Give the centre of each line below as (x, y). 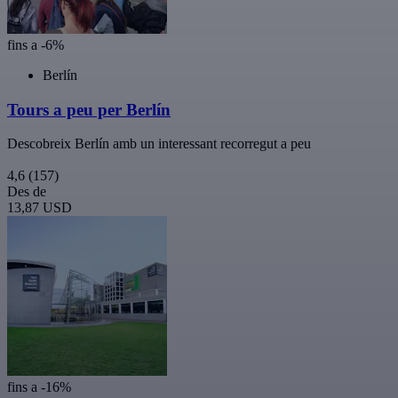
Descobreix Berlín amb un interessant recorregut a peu (159, 144)
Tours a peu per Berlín (89, 109)
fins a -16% (39, 387)
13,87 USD (40, 208)
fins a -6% (36, 44)
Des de (27, 192)
